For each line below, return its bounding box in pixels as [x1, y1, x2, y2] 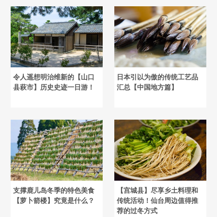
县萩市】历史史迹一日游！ [13, 83, 95, 91]
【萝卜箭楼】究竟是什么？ [13, 197, 95, 205]
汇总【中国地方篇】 [117, 83, 178, 91]
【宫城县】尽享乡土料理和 [117, 186, 199, 195]
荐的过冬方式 [117, 207, 158, 215]
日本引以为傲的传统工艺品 [117, 73, 199, 81]
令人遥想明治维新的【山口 [13, 73, 95, 81]
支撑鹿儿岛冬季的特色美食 [13, 186, 95, 195]
